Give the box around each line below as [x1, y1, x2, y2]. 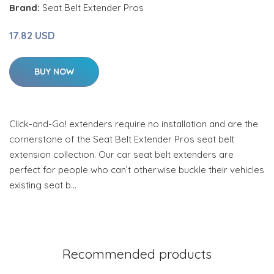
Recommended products [62, 246, 212, 262]
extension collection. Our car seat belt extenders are [9, 149, 234, 160]
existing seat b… [9, 179, 76, 191]
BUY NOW [34, 66, 74, 77]
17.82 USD [9, 29, 55, 42]
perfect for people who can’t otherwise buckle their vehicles [9, 164, 264, 176]
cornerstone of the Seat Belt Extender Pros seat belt [9, 133, 234, 145]
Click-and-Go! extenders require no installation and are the [9, 118, 258, 130]
